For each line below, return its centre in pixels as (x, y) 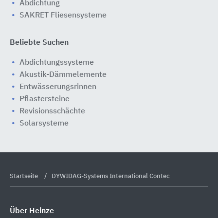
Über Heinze (32, 211)
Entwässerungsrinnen (58, 87)
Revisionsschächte (52, 111)
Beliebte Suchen (39, 43)
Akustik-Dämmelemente (63, 75)
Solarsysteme (44, 124)
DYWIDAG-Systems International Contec (111, 176)
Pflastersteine (45, 99)
